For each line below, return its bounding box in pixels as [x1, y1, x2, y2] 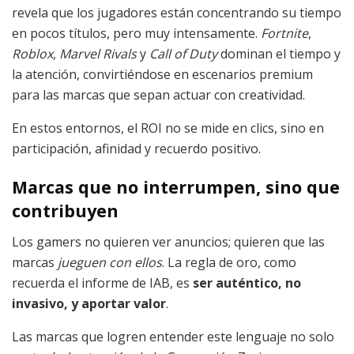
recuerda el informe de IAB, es [12, 274, 193, 292]
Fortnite [261, 24, 308, 42]
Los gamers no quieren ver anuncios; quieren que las [12, 233, 325, 251]
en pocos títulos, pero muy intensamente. [12, 24, 261, 42]
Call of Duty [149, 44, 217, 62]
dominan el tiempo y [217, 44, 341, 62]
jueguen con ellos [58, 254, 162, 272]
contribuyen [12, 199, 119, 223]
